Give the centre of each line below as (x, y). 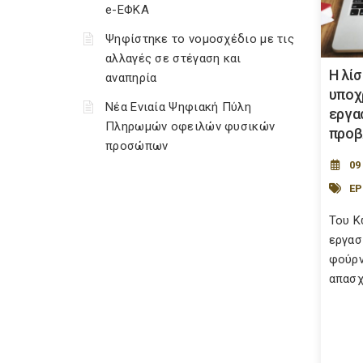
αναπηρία (131, 78)
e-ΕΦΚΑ (127, 10)
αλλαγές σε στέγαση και (173, 58)
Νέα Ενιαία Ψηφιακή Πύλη (178, 107)
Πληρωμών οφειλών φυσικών (190, 126)
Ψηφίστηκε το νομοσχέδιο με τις (200, 39)
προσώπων (137, 146)
